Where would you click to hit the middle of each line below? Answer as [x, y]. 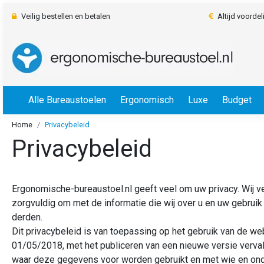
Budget [237, 100]
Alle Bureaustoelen [67, 100]
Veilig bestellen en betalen [66, 16]
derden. [27, 217]
